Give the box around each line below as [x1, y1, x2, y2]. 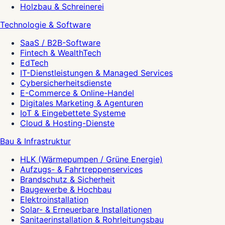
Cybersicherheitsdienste [20, 78, 111, 88]
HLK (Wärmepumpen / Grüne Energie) [20, 154, 163, 165]
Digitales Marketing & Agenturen [20, 98, 143, 108]
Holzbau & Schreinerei [20, 2, 104, 12]
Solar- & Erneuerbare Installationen [20, 204, 152, 215]
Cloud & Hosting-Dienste [20, 118, 115, 129]
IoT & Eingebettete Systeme [20, 108, 126, 119]
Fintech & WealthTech [20, 48, 101, 58]
